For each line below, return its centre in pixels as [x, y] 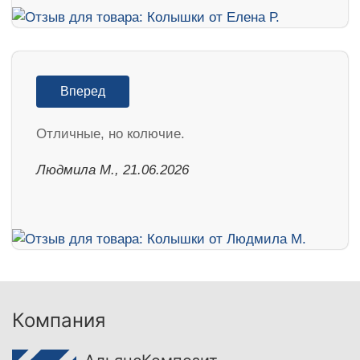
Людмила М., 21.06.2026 [112, 170]
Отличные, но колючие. [110, 134]
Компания [59, 321]
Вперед [83, 92]
